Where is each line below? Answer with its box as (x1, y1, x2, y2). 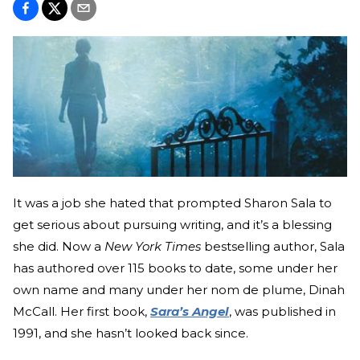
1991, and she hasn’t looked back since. (13, 325, 248, 342)
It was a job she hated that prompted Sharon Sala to (13, 195, 332, 211)
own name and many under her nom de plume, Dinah (13, 282, 345, 298)
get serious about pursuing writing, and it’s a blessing (13, 217, 332, 233)
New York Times (104, 239, 201, 255)
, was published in (229, 304, 336, 320)
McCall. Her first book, (13, 304, 150, 320)
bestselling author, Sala (201, 239, 345, 255)
